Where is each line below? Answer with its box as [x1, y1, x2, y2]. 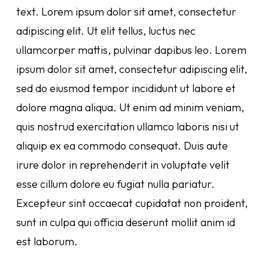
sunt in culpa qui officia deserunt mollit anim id [16, 215, 235, 229]
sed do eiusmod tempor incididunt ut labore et [16, 81, 236, 95]
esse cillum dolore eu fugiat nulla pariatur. [16, 177, 215, 191]
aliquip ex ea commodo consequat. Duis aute [16, 139, 228, 153]
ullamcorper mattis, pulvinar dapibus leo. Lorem [16, 43, 246, 57]
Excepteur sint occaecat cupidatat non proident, [16, 196, 248, 210]
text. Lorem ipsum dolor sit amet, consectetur [16, 5, 236, 19]
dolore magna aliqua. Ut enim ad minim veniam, [16, 100, 244, 114]
